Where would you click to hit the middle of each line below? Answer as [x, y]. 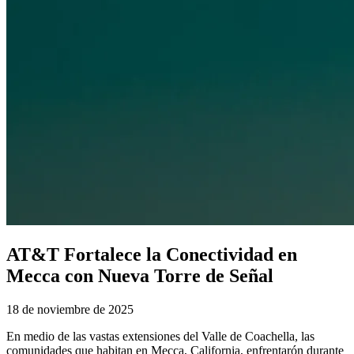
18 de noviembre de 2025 [70, 310]
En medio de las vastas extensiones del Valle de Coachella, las [160, 337]
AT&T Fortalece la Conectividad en [152, 255]
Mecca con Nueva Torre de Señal [140, 276]
